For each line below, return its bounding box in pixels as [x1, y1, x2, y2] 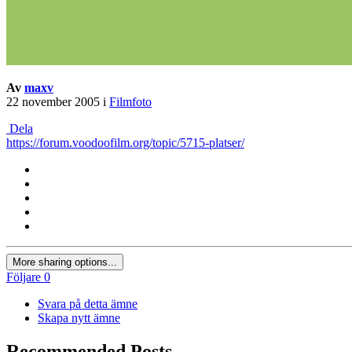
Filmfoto [109, 95, 152, 109]
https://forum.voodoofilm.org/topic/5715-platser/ [6, 136, 244, 150]
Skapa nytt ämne [38, 311, 120, 325]
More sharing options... [13, 256, 117, 269]
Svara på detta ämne [38, 297, 137, 311]
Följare [6, 270, 41, 284]
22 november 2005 [6, 95, 100, 109]
